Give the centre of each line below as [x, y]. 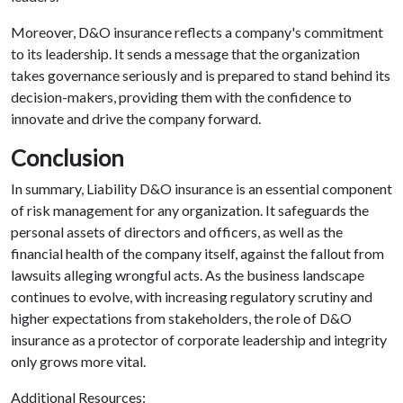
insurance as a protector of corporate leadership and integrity [199, 340]
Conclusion [67, 158]
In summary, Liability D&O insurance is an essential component [201, 189]
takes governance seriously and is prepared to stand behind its [201, 76]
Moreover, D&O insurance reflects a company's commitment [197, 32]
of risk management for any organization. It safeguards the [190, 210]
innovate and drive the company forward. [136, 119]
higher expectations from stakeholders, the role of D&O [181, 318]
